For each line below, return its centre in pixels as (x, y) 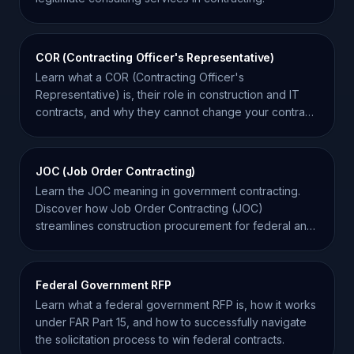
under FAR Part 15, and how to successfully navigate (171, 322)
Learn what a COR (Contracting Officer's (140, 77)
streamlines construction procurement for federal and (175, 226)
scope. (53, 129)
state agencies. (75, 243)
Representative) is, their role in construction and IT (168, 94)
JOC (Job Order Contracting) (116, 171)
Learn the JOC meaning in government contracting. (168, 191)
